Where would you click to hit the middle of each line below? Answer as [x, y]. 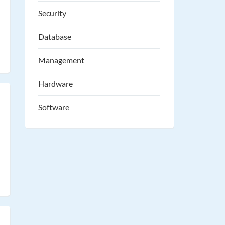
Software [54, 107]
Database [55, 36]
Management [62, 60]
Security [52, 13]
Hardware [56, 84]
